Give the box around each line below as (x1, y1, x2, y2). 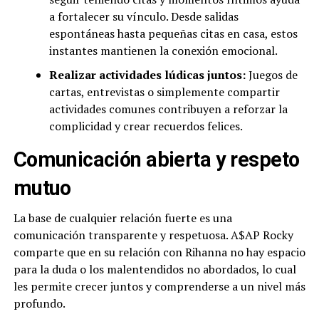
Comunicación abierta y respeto (13, 147, 300, 172)
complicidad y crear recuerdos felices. (48, 118, 243, 135)
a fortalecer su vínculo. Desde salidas (48, 9, 239, 25)
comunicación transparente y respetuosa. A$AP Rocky (13, 227, 293, 244)
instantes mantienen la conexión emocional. (48, 43, 278, 59)
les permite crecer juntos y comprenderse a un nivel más (13, 278, 305, 295)
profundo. (13, 296, 66, 312)
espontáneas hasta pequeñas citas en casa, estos (48, 26, 298, 42)
